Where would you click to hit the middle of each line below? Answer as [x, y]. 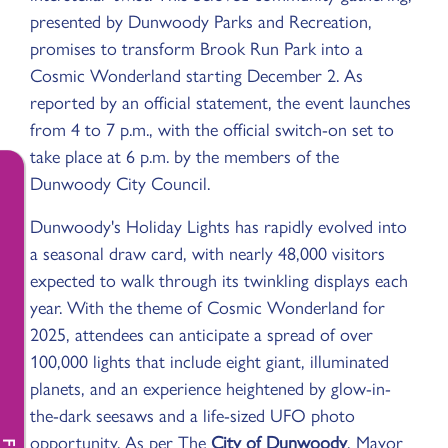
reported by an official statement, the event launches [220, 101]
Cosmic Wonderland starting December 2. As [196, 74]
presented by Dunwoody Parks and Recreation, [201, 20]
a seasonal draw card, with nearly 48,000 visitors [207, 252]
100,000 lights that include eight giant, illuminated [209, 360]
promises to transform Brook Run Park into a [196, 47]
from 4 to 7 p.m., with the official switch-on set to [212, 128]
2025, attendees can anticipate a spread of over [201, 333]
